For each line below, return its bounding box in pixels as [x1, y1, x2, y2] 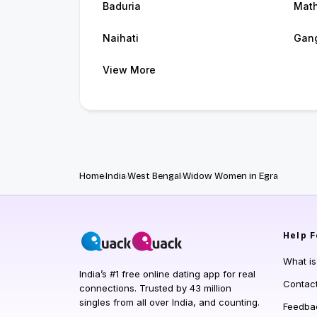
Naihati [103, 32, 139, 45]
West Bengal [127, 171, 181, 183]
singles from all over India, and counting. [79, 296, 260, 309]
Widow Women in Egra [183, 171, 278, 183]
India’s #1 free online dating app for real [79, 268, 255, 280]
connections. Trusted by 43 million [79, 282, 231, 294]
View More [103, 64, 156, 76]
